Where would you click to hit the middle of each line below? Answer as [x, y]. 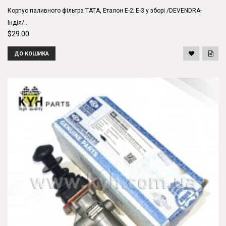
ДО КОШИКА [32, 53]
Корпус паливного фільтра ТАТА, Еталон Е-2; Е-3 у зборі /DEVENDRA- [105, 11]
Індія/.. [17, 23]
